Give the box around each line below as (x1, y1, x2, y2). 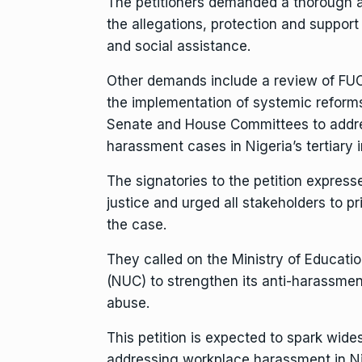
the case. (107, 217, 166, 234)
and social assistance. (107, 38, 250, 55)
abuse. (107, 295, 149, 312)
